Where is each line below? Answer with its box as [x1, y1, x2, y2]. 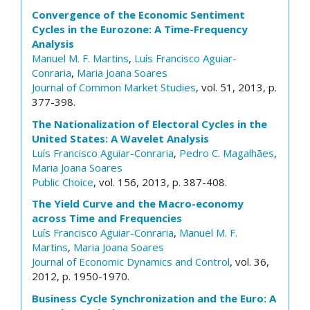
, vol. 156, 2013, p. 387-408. [93, 174, 227, 189]
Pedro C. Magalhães [179, 145, 274, 160]
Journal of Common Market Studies [32, 80, 196, 94]
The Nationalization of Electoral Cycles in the [32, 116, 267, 131]
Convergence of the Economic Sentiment [32, 8, 245, 21]
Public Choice [32, 174, 93, 189]
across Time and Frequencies [32, 211, 182, 225]
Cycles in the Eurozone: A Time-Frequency [32, 22, 248, 36]
